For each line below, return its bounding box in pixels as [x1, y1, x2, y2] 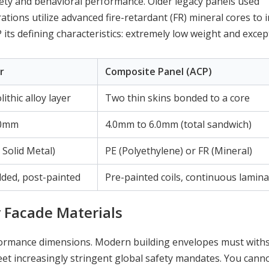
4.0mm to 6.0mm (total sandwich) [105, 117, 252, 131]
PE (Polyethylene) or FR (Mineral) [105, 144, 252, 157]
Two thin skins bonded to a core [105, 91, 250, 104]
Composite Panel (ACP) [105, 64, 212, 78]
